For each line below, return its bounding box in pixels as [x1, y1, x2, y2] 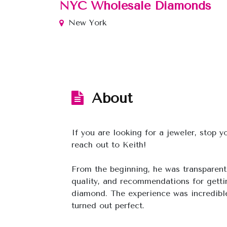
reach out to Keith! [71, 139, 146, 149]
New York [68, 17, 106, 27]
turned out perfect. [71, 200, 144, 210]
